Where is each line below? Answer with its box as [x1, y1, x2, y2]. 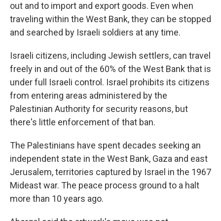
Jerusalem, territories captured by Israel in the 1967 [10, 167, 211, 178]
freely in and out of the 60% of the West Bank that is [10, 64, 211, 74]
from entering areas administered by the [10, 90, 167, 101]
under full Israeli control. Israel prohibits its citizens [10, 77, 210, 88]
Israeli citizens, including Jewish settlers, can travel [10, 50, 211, 61]
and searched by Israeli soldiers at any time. [10, 27, 181, 38]
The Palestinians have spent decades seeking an [10, 140, 201, 151]
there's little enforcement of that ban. [10, 117, 155, 128]
